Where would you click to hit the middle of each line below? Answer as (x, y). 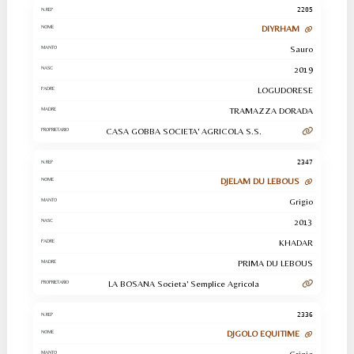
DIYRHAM (282, 28)
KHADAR (296, 243)
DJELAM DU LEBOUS (262, 181)
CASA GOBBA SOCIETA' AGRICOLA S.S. (183, 131)
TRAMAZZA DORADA (271, 111)
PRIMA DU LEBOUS (276, 263)
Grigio (301, 201)
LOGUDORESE (286, 90)
